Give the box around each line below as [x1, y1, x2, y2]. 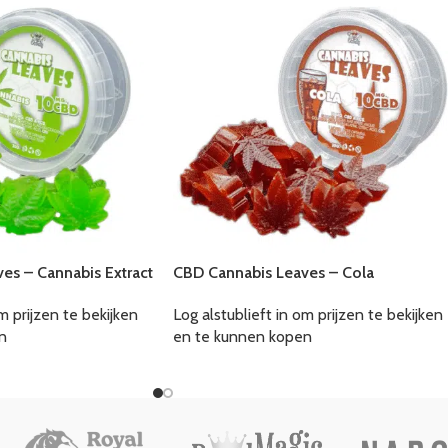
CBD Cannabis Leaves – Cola [173, 263, 374, 283]
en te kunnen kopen [173, 327, 312, 347]
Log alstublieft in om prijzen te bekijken [173, 305, 443, 325]
